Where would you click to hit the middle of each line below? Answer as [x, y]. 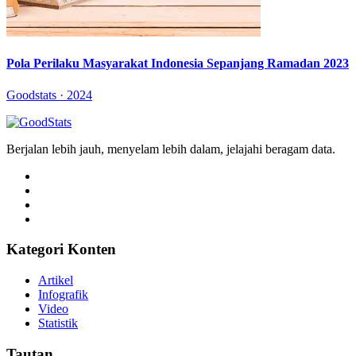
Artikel [56, 281]
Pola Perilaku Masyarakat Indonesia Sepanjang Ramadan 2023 [178, 64]
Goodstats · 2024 [49, 95]
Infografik [63, 295]
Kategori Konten [61, 250]
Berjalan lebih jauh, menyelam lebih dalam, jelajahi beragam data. [171, 149]
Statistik [58, 323]
